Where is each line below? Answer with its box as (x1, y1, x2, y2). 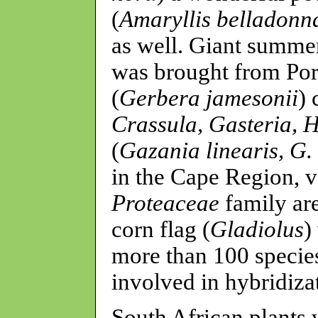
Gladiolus (210, 216, 304, 242)
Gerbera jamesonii (119, 84, 298, 111)
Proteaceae (111, 190, 219, 216)
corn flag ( (111, 216, 210, 242)
